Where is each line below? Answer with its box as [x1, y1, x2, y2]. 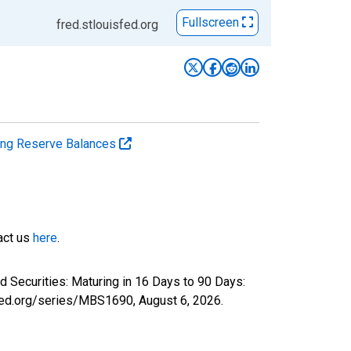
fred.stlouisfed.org [56, 16, 158, 32]
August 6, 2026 [139, 292, 221, 308]
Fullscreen [182, 15, 242, 31]
